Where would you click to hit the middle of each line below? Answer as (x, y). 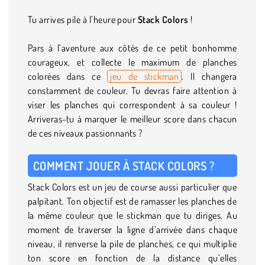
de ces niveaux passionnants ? (85, 133)
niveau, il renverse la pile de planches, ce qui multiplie (132, 243)
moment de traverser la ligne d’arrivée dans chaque (132, 229)
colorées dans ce (68, 76)
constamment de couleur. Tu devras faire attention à (132, 90)
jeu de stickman (145, 76)
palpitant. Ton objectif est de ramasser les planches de (132, 201)
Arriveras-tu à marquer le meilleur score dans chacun (132, 119)
